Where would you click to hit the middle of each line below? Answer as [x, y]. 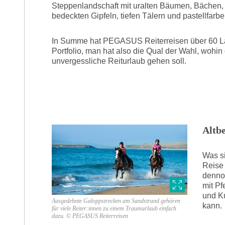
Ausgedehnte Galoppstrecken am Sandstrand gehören [116, 201]
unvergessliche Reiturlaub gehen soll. [120, 61]
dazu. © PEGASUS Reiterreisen [90, 216]
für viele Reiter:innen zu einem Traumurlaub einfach [114, 208]
